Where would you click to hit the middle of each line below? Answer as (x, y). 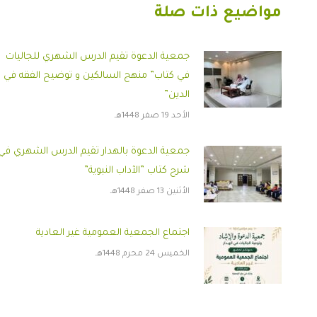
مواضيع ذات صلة (218, 15)
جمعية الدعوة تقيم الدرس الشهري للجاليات (98, 57)
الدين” (177, 96)
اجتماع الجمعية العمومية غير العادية (113, 234)
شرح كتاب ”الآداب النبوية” (137, 171)
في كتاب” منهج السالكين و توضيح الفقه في (97, 76)
